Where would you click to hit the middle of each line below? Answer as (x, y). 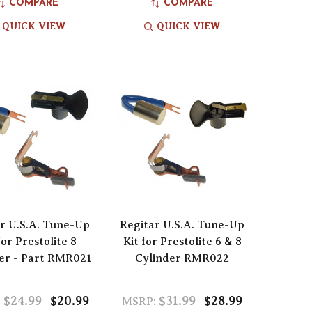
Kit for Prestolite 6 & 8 (182, 241)
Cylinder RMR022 (182, 258)
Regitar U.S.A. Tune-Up (182, 225)
